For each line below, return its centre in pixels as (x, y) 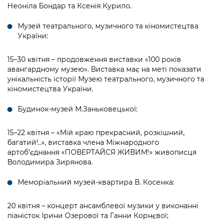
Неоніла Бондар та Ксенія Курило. (69, 6)
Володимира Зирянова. (50, 162)
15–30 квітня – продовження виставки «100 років (94, 60)
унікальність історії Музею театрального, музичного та (106, 79)
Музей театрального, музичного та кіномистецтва (108, 26)
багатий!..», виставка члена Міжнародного (83, 143)
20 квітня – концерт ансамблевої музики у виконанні (103, 206)
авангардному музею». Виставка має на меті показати (104, 69)
